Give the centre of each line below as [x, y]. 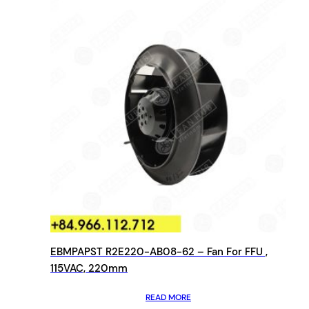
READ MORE [168, 297]
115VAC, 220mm [89, 268]
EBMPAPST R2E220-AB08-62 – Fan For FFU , [159, 251]
